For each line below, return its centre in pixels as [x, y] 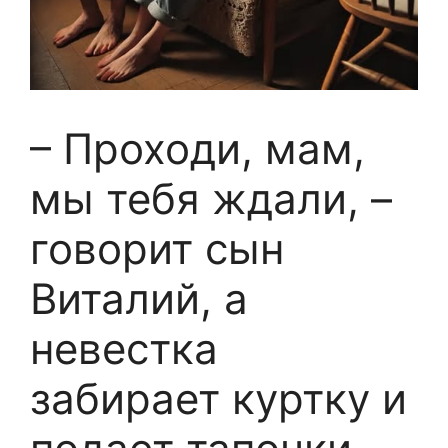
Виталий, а [139, 298]
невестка [124, 348]
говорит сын [157, 248]
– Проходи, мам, [197, 148]
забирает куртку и [218, 398]
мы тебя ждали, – [211, 198]
